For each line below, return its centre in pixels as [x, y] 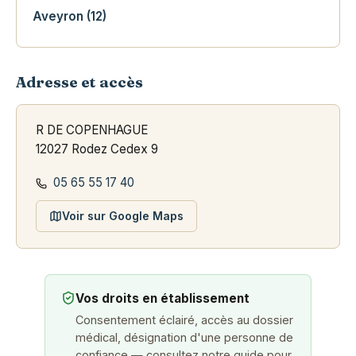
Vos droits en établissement [163, 299]
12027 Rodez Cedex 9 [97, 149]
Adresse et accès [79, 83]
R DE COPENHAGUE [92, 130]
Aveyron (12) [70, 17]
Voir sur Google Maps [123, 216]
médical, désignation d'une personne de [184, 338]
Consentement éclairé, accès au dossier [184, 320]
